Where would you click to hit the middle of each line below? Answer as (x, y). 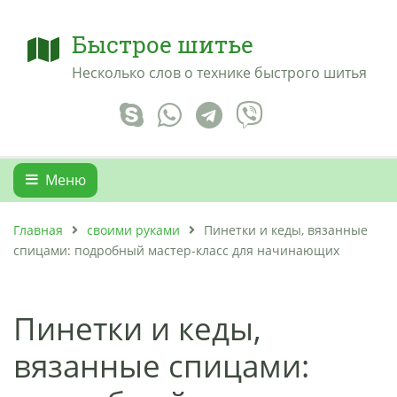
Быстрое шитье (162, 44)
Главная (38, 230)
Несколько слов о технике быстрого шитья (219, 73)
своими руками (133, 230)
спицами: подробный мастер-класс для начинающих (176, 250)
